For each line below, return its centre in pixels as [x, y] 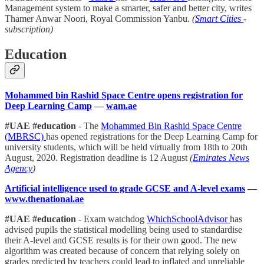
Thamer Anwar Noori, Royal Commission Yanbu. [98, 19]
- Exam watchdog [113, 219]
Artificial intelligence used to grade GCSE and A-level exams [125, 189]
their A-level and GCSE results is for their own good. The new [121, 240]
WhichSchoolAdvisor [188, 219]
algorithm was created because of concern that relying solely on [122, 251]
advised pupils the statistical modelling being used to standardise [123, 230]
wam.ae [121, 106]
